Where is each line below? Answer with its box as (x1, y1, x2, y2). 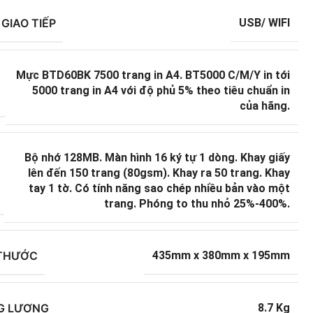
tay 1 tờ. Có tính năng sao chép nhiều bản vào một (29, 181, 291, 195)
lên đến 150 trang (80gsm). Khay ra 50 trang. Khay (28, 166, 291, 180)
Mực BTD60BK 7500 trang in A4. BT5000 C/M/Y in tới (16, 68, 291, 82)
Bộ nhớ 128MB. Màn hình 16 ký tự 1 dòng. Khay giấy (24, 150, 291, 164)
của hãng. (240, 99, 291, 112)
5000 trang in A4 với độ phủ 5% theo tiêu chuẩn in (32, 83, 291, 97)
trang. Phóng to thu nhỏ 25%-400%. (104, 196, 291, 210)
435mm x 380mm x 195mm (152, 249, 291, 262)
